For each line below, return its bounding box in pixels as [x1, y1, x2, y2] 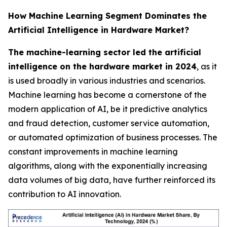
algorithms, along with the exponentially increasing [8, 161, 207, 171]
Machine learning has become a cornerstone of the [8, 90, 207, 100]
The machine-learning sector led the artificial [8, 47, 201, 57]
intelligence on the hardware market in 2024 [8, 61, 197, 71]
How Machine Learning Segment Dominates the [8, 11, 207, 21]
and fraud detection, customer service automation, [8, 118, 209, 128]
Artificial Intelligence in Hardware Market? [8, 25, 189, 35]
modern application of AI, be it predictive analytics [8, 104, 207, 114]
